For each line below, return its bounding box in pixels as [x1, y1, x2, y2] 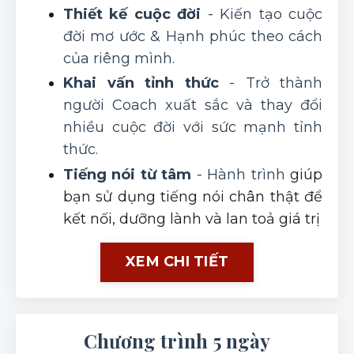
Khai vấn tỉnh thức [63, 74, 219, 92]
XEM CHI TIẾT [126, 253, 228, 271]
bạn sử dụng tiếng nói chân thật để [63, 187, 322, 205]
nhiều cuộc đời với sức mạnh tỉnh [63, 119, 322, 137]
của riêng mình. [63, 49, 175, 67]
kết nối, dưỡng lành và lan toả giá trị [63, 209, 320, 228]
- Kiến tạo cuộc [201, 5, 323, 23]
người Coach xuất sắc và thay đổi [63, 96, 322, 115]
